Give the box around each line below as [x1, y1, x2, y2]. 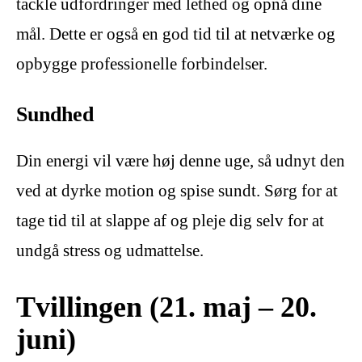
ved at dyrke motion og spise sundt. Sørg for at [16, 181, 338, 201]
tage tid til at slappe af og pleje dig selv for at [16, 211, 324, 231]
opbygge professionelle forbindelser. [16, 53, 267, 74]
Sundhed [16, 103, 94, 127]
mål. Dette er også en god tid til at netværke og [16, 23, 335, 44]
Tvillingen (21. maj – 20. [16, 289, 317, 323]
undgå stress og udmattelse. [16, 241, 204, 261]
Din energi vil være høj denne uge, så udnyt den [16, 151, 345, 171]
